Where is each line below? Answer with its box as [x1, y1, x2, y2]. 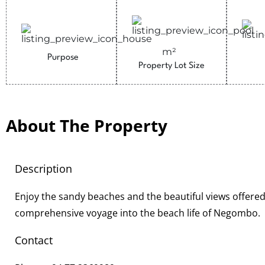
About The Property [6, 114, 167, 137]
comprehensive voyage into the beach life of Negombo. [15, 206, 260, 219]
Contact [15, 233, 53, 247]
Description [15, 161, 72, 176]
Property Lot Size [138, 61, 205, 70]
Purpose [47, 53, 79, 62]
